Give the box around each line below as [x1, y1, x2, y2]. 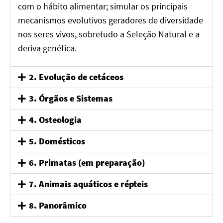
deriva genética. [18, 42, 77, 54]
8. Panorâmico [28, 200, 87, 211]
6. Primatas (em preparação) [28, 157, 145, 168]
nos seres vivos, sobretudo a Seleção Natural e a [18, 28, 200, 40]
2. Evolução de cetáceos [28, 71, 123, 83]
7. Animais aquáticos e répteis [28, 178, 148, 190]
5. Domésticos [28, 135, 85, 147]
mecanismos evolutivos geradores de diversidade [18, 14, 203, 26]
